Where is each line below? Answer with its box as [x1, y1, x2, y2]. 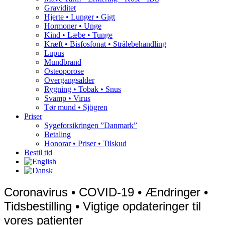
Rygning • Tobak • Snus [44, 85, 121, 94]
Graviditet [44, 4, 76, 13]
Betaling [44, 130, 71, 139]
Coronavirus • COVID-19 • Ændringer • [4, 185, 208, 199]
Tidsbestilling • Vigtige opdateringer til [4, 199, 201, 213]
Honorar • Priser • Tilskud [44, 139, 127, 148]
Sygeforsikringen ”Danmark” [44, 121, 137, 130]
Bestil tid [24, 148, 52, 157]
